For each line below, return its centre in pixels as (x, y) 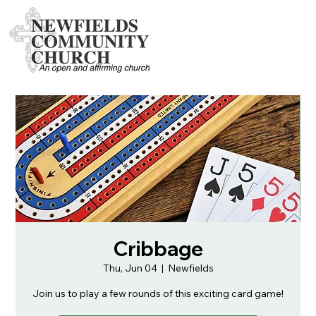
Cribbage (158, 249)
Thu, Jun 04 (130, 268)
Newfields (190, 268)
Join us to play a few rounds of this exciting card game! (158, 293)
